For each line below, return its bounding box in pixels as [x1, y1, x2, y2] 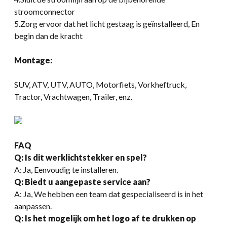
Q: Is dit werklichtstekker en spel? [14, 152, 147, 162]
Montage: [14, 55, 52, 65]
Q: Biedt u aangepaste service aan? [14, 176, 150, 186]
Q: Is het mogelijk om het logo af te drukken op [14, 213, 196, 223]
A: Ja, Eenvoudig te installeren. [14, 164, 118, 174]
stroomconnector [14, 6, 75, 16]
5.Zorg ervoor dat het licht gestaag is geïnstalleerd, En [14, 18, 200, 28]
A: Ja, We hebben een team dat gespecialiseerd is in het [14, 188, 203, 199]
